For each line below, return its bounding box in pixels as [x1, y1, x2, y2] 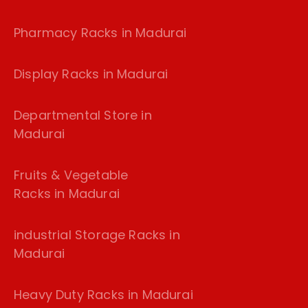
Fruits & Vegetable [14, 166, 129, 184]
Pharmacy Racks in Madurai [14, 24, 187, 42]
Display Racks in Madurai [14, 65, 168, 83]
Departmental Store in [14, 107, 152, 124]
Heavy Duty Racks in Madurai [14, 286, 193, 304]
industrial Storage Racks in [14, 226, 180, 244]
